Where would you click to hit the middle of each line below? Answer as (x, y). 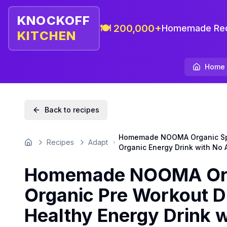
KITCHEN (47, 36)
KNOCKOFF (54, 21)
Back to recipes (72, 110)
